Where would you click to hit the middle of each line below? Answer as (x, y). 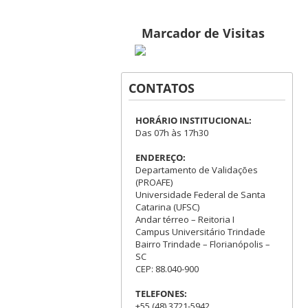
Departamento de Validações (196, 170)
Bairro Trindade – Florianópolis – (202, 244)
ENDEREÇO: (160, 158)
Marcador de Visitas (203, 33)
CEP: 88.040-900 (167, 269)
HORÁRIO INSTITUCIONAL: (193, 121)
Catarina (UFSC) (167, 207)
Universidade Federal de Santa (200, 195)
